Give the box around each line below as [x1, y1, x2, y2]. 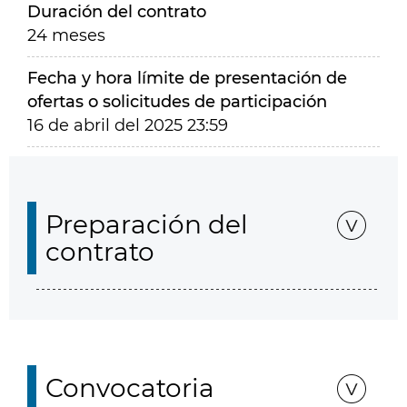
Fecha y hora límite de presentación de [27, 68, 347, 88]
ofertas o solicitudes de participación [27, 92, 327, 112]
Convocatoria [45, 372, 214, 403]
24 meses [27, 25, 105, 45]
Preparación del [45, 209, 248, 240]
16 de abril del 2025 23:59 [27, 115, 228, 135]
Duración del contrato [27, 2, 206, 22]
